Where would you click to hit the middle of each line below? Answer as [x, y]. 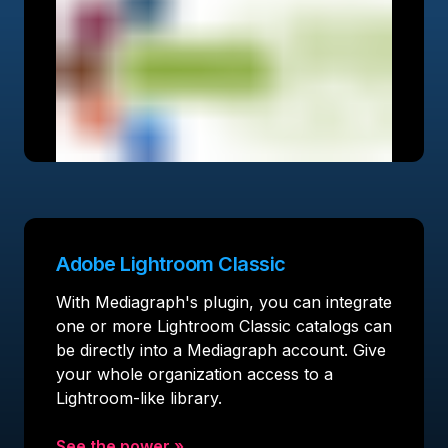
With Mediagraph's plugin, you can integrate [224, 301]
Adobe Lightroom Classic [171, 263]
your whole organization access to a [194, 373]
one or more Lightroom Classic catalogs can [224, 325]
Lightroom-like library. [139, 397]
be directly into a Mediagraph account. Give [221, 349]
